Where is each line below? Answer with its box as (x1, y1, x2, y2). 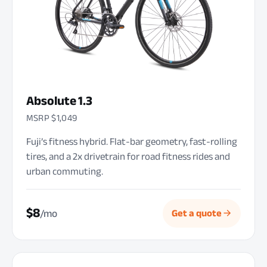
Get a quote (171, 204, 222, 222)
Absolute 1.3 (26, 88, 92, 113)
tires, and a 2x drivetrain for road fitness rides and (26, 147, 230, 166)
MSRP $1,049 (26, 109, 77, 128)
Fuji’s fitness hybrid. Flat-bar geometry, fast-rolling (26, 132, 237, 151)
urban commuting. (26, 162, 103, 181)
